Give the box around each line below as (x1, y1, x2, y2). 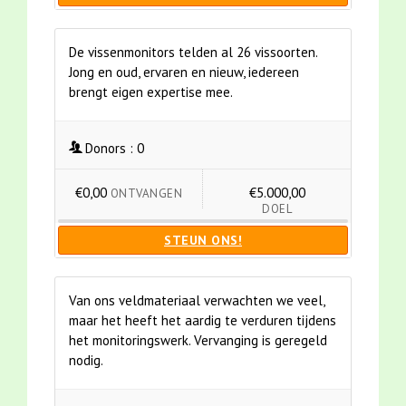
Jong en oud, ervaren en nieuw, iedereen (69, 63, 299, 82)
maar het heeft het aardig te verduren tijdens (69, 312, 336, 330)
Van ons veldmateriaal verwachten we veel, (69, 292, 324, 310)
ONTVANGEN (110, 186, 183, 202)
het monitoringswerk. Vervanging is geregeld (69, 332, 327, 350)
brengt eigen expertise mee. (69, 83, 233, 101)
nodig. (69, 352, 103, 370)
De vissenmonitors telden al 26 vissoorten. (69, 43, 317, 62)
